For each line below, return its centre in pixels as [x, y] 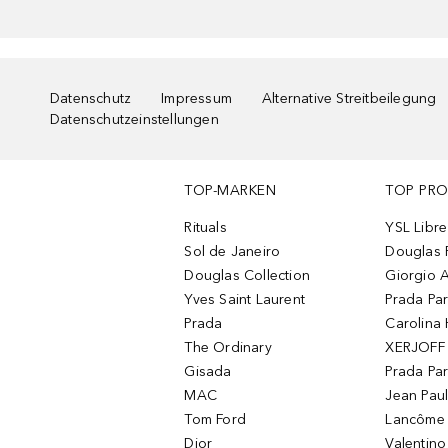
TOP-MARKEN [230, 190]
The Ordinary [228, 347]
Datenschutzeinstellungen [134, 119]
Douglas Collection [247, 275]
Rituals [205, 227]
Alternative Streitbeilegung [349, 98]
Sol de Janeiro [232, 251]
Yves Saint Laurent [245, 299]
